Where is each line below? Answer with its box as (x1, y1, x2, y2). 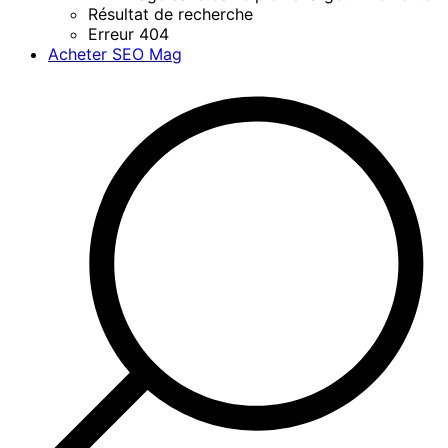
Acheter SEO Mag (48, 43, 182, 64)
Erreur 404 (88, 23, 169, 44)
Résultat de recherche (88, 3, 253, 24)
